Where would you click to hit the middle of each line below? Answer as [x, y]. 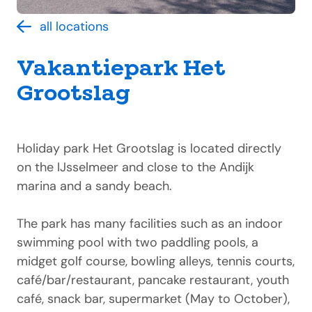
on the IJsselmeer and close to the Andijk [135, 167]
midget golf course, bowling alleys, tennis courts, [156, 261]
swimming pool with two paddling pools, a [138, 242]
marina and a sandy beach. [94, 186]
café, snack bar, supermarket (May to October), [153, 299]
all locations [74, 26]
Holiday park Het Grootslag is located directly [149, 148]
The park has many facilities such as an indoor [150, 224]
